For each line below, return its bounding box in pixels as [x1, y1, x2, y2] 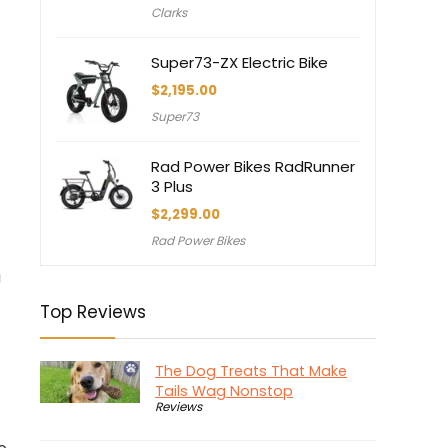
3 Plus [151, 176, 193, 198]
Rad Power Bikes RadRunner [151, 156, 355, 178]
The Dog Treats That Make [155, 361, 347, 382]
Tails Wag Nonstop [155, 381, 293, 402]
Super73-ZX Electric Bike [151, 52, 328, 74]
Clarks [151, 4, 187, 22]
